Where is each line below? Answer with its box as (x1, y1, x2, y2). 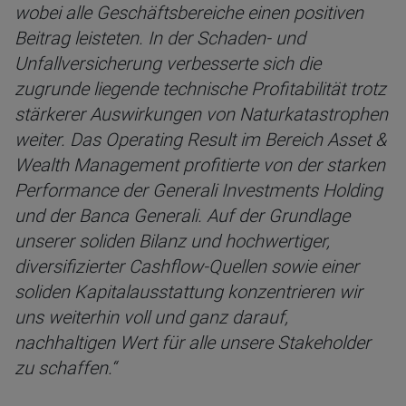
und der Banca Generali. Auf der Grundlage (14, 205, 350, 227)
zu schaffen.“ (14, 357, 116, 379)
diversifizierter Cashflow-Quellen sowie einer (14, 256, 359, 277)
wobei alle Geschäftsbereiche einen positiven (14, 2, 363, 24)
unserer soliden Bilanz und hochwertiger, (14, 230, 330, 252)
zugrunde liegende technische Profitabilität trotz (14, 78, 386, 100)
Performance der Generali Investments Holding (14, 179, 382, 201)
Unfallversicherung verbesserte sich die (14, 53, 321, 74)
